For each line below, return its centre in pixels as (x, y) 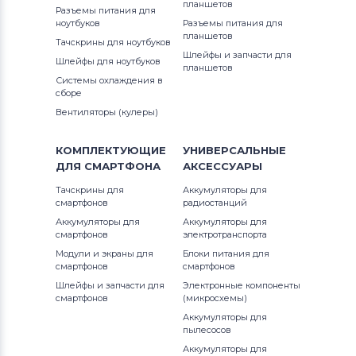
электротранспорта (225, 234)
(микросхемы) (215, 298)
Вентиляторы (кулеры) (107, 112)
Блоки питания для (226, 253)
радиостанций (215, 202)
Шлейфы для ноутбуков (108, 61)
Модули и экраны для (104, 253)
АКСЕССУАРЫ (222, 166)
